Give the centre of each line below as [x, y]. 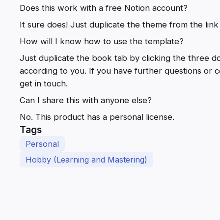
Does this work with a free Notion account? [104, 8]
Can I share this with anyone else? [86, 100]
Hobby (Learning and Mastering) [86, 159]
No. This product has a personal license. [97, 117]
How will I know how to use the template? [102, 41]
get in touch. [44, 83]
